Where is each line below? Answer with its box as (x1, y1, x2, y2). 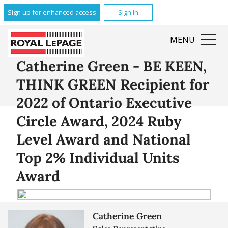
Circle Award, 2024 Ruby (16, 111, 181, 130)
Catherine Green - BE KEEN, (16, 56, 207, 75)
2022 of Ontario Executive (16, 93, 192, 112)
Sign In (118, 8, 138, 17)
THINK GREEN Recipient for (16, 75, 209, 94)
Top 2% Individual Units (16, 148, 180, 167)
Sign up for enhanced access (8, 8, 97, 17)
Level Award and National (16, 130, 191, 149)
